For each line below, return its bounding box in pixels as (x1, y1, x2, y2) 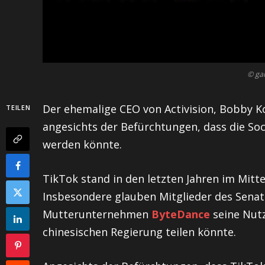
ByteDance (151, 207, 210, 222)
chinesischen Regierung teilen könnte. (43, 225, 236, 240)
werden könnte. (43, 137, 122, 152)
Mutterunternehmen (43, 207, 151, 222)
